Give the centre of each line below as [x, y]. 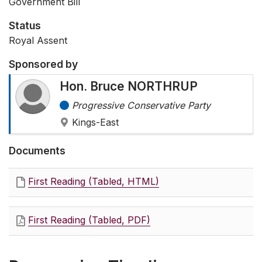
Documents [37, 151]
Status [25, 26]
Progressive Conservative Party [141, 106]
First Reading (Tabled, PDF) [89, 220]
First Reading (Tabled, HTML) [94, 182]
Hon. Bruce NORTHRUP [129, 87]
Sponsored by [43, 64]
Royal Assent [38, 41]
